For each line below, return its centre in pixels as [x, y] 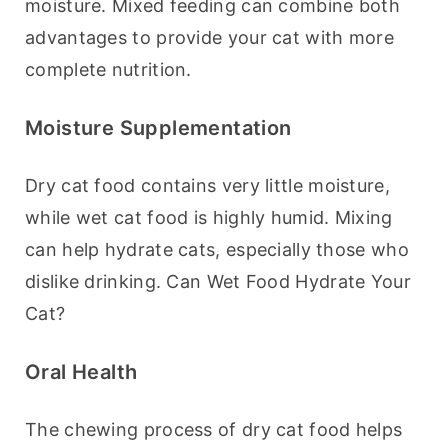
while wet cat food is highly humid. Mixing [209, 218]
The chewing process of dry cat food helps [214, 430]
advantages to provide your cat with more [209, 38]
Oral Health [81, 372]
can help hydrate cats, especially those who [217, 250]
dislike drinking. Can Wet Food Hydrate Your [218, 282]
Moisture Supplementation [158, 128]
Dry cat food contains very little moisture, [207, 186]
